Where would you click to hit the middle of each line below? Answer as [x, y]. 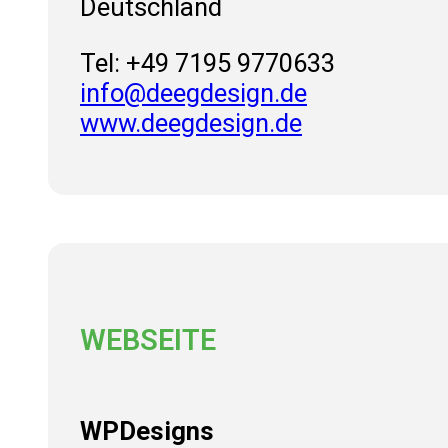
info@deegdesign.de [193, 92]
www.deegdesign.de [191, 122]
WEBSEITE [148, 340]
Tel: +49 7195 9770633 [207, 62]
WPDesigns [147, 430]
